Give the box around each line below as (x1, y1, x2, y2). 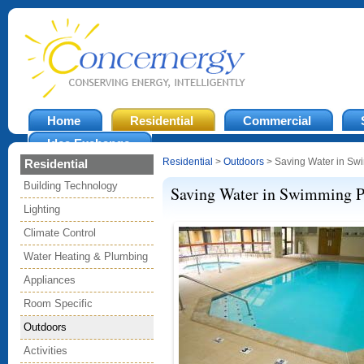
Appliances (24, 274, 76, 286)
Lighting (24, 203, 60, 215)
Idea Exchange (47, 136, 130, 150)
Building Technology (24, 180, 118, 192)
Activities (24, 344, 67, 357)
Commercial (243, 114, 311, 128)
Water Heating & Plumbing (24, 250, 148, 262)
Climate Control (24, 227, 96, 239)
